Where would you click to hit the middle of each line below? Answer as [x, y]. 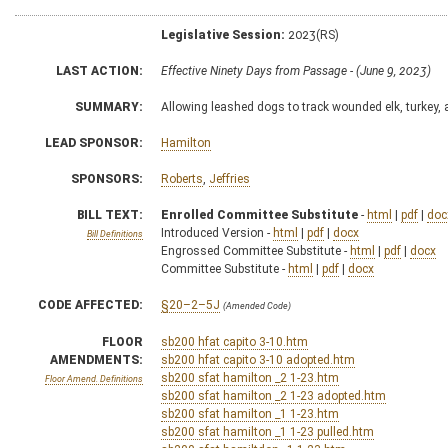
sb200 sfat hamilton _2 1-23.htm [250, 377]
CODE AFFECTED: [90, 304]
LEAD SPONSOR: [94, 142]
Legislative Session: [223, 34]
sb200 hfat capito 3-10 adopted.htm [258, 359]
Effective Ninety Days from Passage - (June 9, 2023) [296, 70]
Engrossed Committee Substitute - [255, 250]
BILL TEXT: [110, 214]
